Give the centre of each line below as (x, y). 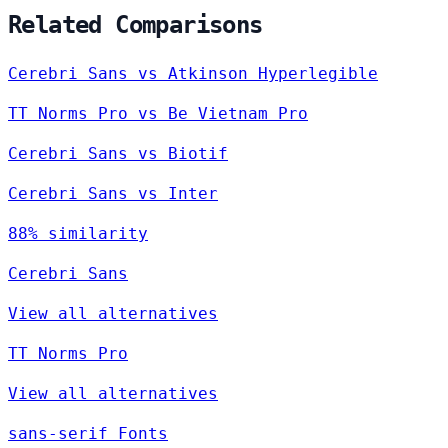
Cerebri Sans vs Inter (113, 194)
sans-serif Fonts (88, 434)
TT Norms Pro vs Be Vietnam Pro (158, 114)
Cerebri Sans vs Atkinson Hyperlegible (193, 74)
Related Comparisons (135, 24)
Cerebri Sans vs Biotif (118, 154)
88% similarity (78, 234)
